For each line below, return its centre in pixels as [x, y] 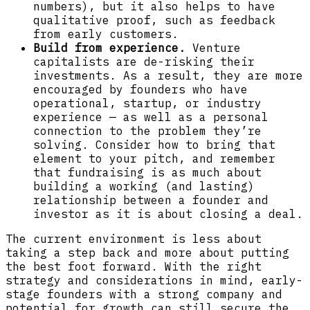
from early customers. [106, 34]
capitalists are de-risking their [144, 61]
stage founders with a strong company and [144, 294]
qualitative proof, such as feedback [154, 20]
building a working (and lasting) [144, 186]
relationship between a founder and [151, 200]
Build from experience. [113, 47]
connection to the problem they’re [147, 130]
